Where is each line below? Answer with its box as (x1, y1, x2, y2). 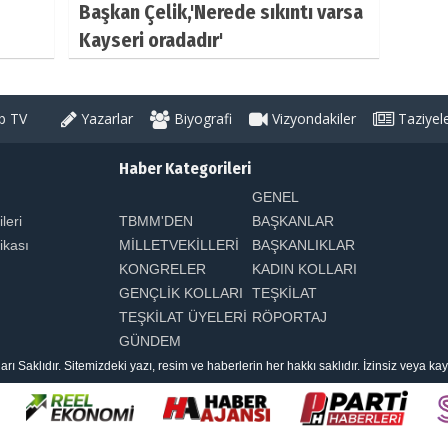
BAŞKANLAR (252, 212, 334, 229)
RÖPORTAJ (252, 308, 327, 325)
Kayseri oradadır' (79, 27, 223, 52)
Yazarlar (77, 108, 133, 128)
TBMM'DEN (119, 212, 193, 229)
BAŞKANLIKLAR (252, 236, 355, 253)
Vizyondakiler (268, 108, 356, 128)
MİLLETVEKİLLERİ (119, 236, 239, 253)
